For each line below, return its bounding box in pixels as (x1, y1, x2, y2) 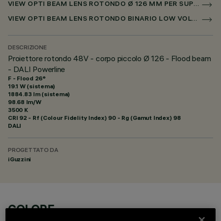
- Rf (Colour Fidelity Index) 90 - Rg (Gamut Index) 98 (27, 114, 181, 121)
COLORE (8, 201, 55, 216)
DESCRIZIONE (8, 45, 47, 51)
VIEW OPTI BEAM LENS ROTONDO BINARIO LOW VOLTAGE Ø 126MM (191, 16, 198, 23)
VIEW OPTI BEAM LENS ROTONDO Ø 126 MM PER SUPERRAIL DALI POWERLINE (193, 1, 200, 8)
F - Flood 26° (8, 74, 46, 82)
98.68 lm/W (8, 98, 41, 106)
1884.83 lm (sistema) (8, 90, 71, 98)
